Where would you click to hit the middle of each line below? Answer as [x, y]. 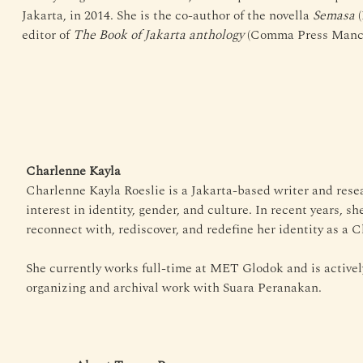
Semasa [333, 15]
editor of [47, 34]
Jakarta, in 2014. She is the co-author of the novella [167, 15]
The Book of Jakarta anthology [158, 34]
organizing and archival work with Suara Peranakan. [173, 287]
